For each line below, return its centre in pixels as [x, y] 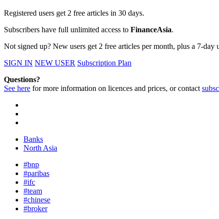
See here [17, 88]
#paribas [36, 174]
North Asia [40, 148]
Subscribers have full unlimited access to [67, 30]
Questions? [22, 80]
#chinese [37, 200]
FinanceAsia [151, 30]
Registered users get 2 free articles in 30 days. [74, 13]
